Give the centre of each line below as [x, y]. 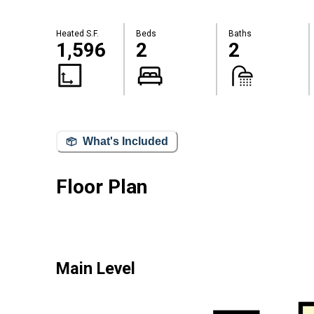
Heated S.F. [77, 34]
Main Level [96, 269]
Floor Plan [102, 186]
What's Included [125, 142]
